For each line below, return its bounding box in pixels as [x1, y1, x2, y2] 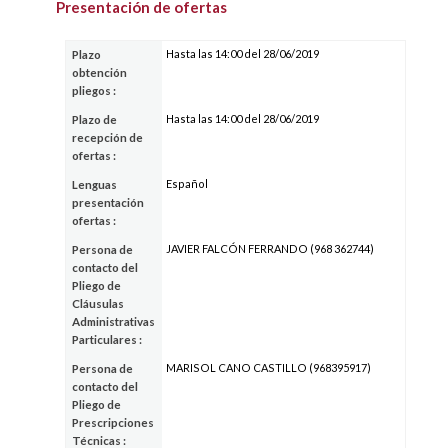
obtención [72, 65, 128, 79]
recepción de [72, 130, 144, 144]
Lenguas [72, 177, 118, 191]
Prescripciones [72, 415, 155, 429]
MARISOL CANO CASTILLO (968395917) [166, 360, 372, 374]
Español [166, 176, 209, 190]
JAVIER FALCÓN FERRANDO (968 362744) [166, 241, 375, 255]
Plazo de [72, 112, 118, 126]
